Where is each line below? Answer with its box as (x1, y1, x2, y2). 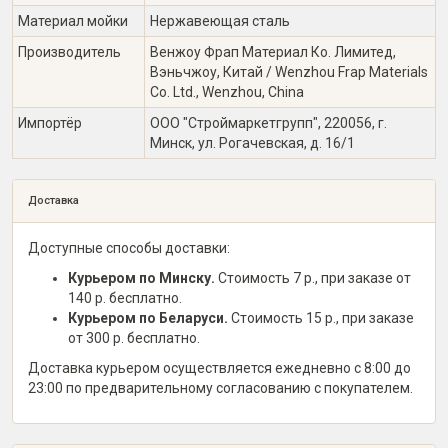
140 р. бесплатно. (68, 290, 182, 306)
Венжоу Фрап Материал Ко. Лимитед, (150, 44, 396, 60)
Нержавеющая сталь (150, 13, 290, 29)
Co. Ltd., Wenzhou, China (150, 84, 304, 100)
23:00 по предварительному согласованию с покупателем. (28, 380, 413, 396)
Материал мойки (18, 13, 128, 29)
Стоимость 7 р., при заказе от (215, 270, 411, 286)
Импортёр (18, 115, 82, 131)
